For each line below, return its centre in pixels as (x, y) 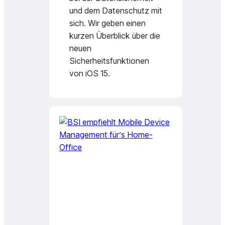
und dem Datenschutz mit (116, 11)
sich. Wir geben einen (107, 23)
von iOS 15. (90, 73)
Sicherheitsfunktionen (109, 61)
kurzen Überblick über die (115, 36)
